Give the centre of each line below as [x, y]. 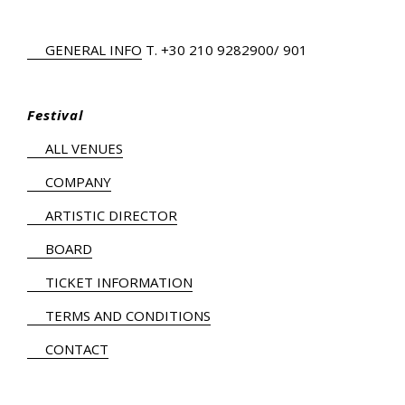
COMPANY [78, 181]
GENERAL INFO [94, 49]
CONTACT [77, 348]
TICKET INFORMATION [119, 282]
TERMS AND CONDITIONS [128, 315]
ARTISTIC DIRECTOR [111, 215]
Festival [55, 114]
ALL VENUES [84, 148]
